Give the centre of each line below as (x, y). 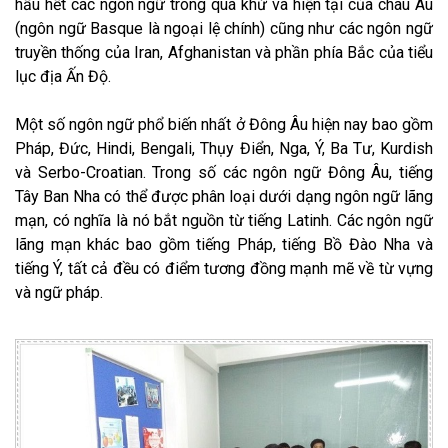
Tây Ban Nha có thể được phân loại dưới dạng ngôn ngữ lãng (224, 196)
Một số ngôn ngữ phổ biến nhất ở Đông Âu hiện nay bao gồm (224, 124)
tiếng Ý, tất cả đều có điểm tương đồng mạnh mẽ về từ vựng (224, 268)
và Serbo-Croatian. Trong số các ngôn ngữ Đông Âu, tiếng (224, 172)
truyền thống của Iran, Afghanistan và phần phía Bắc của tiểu (224, 52)
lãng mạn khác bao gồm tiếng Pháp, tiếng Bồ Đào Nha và (224, 244)
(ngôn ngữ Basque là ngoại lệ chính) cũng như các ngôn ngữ (224, 28)
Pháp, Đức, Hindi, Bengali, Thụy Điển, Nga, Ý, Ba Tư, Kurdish (224, 148)
